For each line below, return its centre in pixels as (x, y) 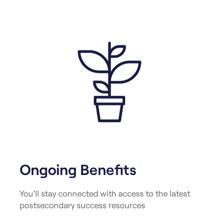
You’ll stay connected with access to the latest (105, 193)
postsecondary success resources (82, 205)
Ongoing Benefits (78, 169)
